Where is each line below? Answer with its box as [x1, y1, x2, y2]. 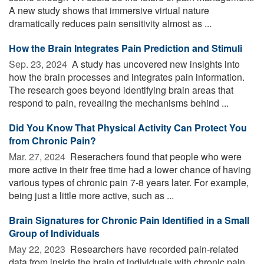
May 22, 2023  [9, 242, 68, 256]
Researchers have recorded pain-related [68, 242, 239, 256]
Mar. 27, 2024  [9, 149, 68, 163]
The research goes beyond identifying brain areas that [9, 82, 233, 97]
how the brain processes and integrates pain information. [9, 70, 245, 84]
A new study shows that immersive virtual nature [9, 3, 209, 17]
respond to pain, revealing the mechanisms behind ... [9, 95, 229, 110]
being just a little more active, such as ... [9, 188, 174, 202]
